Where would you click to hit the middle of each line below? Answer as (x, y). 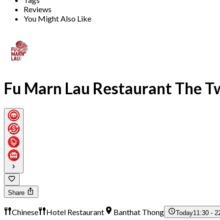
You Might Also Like (57, 19)
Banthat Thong (139, 212)
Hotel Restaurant (75, 212)
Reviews (38, 9)
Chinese (25, 212)
